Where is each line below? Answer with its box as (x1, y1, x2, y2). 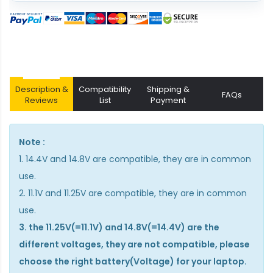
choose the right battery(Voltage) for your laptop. (19, 255, 247, 268)
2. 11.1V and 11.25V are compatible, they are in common (19, 187, 247, 200)
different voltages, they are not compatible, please (19, 238, 250, 251)
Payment (151, 94, 186, 107)
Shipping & (147, 83, 190, 96)
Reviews (25, 94, 58, 107)
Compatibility (79, 83, 131, 96)
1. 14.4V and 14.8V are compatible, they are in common (19, 153, 251, 166)
